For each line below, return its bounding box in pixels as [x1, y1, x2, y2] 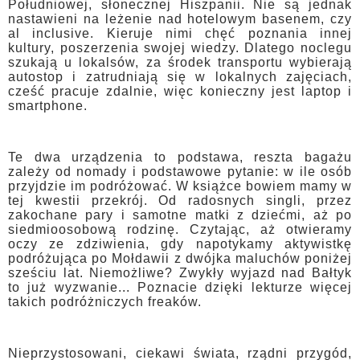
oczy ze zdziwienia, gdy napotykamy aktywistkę [8, 237, 352, 252]
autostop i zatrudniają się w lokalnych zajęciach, [8, 70, 352, 84]
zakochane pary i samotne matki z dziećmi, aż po [8, 208, 352, 223]
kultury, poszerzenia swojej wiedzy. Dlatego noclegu [8, 41, 352, 55]
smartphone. [8, 99, 88, 113]
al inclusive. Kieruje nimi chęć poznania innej [8, 27, 352, 41]
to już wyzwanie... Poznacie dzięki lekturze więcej [8, 280, 352, 295]
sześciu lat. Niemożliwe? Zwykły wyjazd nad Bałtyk [8, 266, 352, 280]
